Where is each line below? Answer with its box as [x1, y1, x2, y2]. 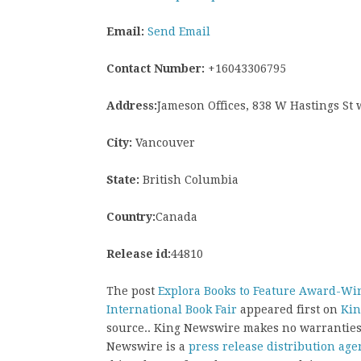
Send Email [147, 24, 210, 38]
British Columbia [139, 172, 239, 186]
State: [106, 172, 139, 186]
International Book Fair [106, 302, 237, 316]
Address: [106, 98, 157, 112]
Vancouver [132, 135, 195, 149]
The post [106, 284, 158, 297]
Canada [156, 210, 197, 223]
